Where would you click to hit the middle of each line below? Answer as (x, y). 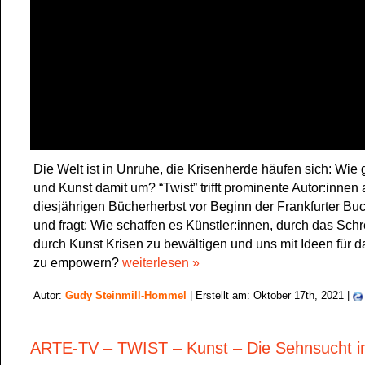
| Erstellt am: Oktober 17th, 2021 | (270, 296)
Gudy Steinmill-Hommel (126, 296)
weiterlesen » (161, 263)
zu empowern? (78, 263)
